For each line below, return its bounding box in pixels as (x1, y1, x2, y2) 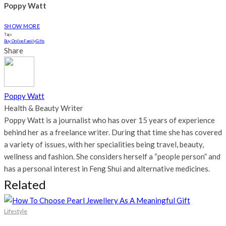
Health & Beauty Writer (4, 103, 83, 112)
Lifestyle (4, 207, 27, 215)
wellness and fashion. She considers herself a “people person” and (4, 151, 220, 161)
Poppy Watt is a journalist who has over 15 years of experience (4, 115, 215, 125)
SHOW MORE (4, 22, 40, 29)
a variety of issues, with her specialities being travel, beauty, (4, 139, 204, 149)
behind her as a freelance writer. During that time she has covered (4, 127, 222, 137)
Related (4, 177, 46, 192)
